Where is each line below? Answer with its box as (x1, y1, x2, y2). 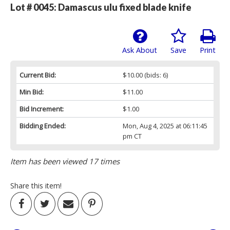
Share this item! (10, 181, 62, 191)
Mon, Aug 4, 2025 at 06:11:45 (122, 121, 207, 131)
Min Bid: (20, 87, 44, 97)
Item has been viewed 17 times (10, 156, 120, 167)
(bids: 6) (142, 70, 168, 80)
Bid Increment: (20, 104, 64, 114)
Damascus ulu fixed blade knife (58, 2, 191, 13)
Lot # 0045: (10, 2, 58, 13)
